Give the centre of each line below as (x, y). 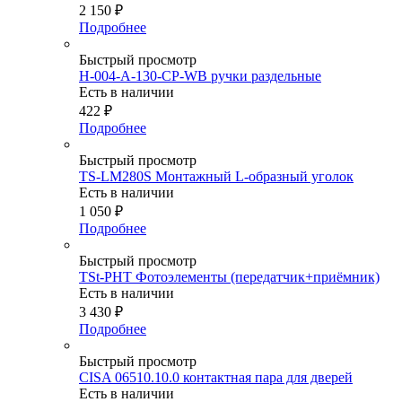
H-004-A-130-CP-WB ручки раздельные (200, 76)
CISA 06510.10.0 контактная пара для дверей (216, 378)
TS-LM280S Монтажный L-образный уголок (216, 177)
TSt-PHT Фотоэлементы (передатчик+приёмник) (229, 277)
